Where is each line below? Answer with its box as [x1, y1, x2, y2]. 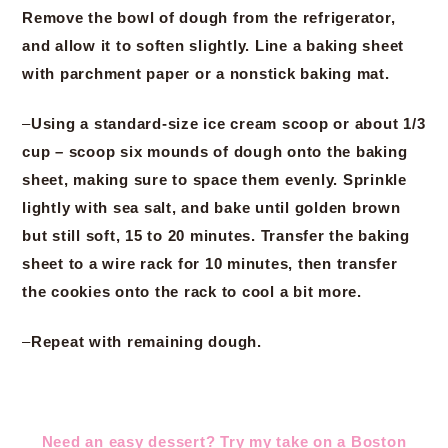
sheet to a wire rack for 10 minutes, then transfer [22, 255, 398, 272]
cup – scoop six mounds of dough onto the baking [22, 143, 408, 160]
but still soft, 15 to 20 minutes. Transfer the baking [22, 227, 410, 244]
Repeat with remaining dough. [30, 333, 262, 350]
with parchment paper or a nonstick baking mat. [22, 65, 390, 82]
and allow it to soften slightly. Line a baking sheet [22, 37, 404, 54]
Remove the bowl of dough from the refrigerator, [22, 9, 396, 26]
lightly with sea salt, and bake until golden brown [22, 199, 401, 216]
